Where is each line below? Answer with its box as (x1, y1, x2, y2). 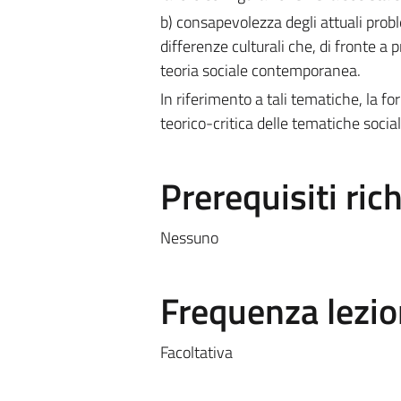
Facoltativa (159, 339, 233, 364)
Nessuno (159, 225, 218, 250)
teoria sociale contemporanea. (159, 58, 361, 82)
